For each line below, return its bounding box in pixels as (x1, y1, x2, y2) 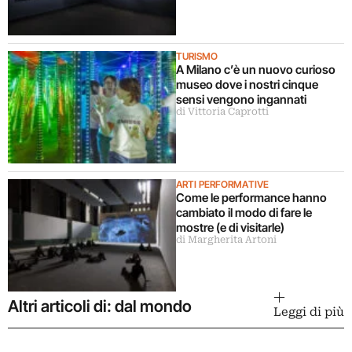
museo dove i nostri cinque (176, 77, 318, 93)
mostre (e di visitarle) (176, 219, 287, 235)
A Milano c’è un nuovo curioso (176, 62, 335, 78)
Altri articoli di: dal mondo (8, 295, 192, 316)
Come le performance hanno (176, 189, 327, 205)
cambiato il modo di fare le (176, 204, 312, 220)
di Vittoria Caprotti (176, 106, 269, 118)
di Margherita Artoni (176, 233, 277, 245)
